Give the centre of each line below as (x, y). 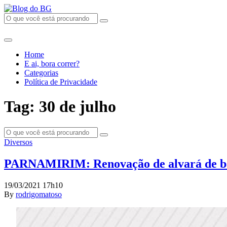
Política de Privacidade (61, 82)
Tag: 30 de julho (60, 107)
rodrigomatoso (39, 194)
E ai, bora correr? (52, 64)
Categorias (41, 73)
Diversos (18, 142)
